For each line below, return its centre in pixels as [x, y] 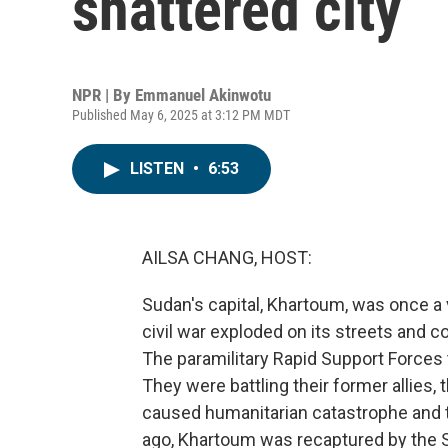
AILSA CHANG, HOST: [227, 257]
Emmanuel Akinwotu [203, 95]
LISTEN [159, 168]
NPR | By [103, 95]
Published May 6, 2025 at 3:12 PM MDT [181, 115]
